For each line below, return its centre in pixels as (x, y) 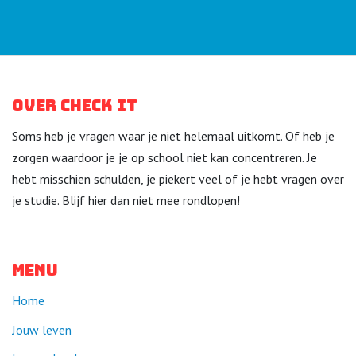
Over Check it (75, 106)
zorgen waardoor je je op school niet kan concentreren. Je (164, 158)
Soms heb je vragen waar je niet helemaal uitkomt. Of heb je (173, 136)
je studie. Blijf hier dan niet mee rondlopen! (126, 201)
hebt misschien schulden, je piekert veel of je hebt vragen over (178, 179)
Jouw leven (42, 329)
